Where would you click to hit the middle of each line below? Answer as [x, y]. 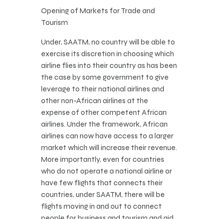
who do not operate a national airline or [107, 171]
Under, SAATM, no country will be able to [108, 42]
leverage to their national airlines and [103, 89]
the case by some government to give [105, 77]
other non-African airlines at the [95, 101]
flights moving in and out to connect [101, 206]
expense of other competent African [104, 112]
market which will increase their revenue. [109, 148]
